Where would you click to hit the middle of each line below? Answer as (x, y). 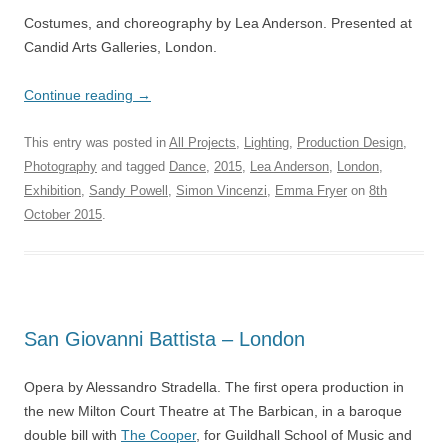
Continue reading (80, 95)
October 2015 (63, 214)
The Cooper (158, 435)
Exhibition (52, 190)
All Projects (202, 142)
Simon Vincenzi (221, 190)
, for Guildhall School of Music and (304, 435)
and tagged (133, 166)
